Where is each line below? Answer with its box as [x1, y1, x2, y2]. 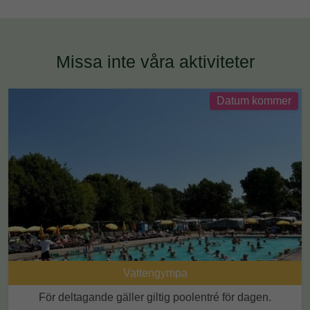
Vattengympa [122, 266, 188, 279]
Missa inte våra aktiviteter [55, 51, 255, 71]
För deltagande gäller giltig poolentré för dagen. [39, 291, 271, 303]
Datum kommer [217, 94, 291, 107]
